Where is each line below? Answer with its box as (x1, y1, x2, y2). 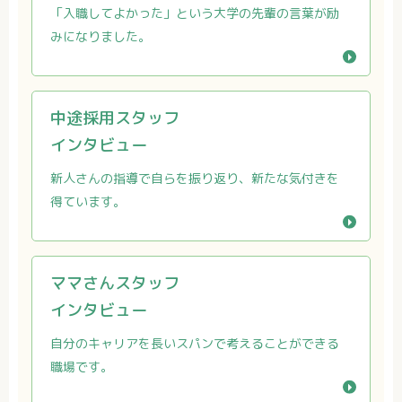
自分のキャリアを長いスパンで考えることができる (50, 335, 339, 352)
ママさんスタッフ (50, 272, 179, 294)
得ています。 (50, 193, 126, 210)
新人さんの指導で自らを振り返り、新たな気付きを (50, 170, 339, 187)
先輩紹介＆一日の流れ (90, 302, 287, 331)
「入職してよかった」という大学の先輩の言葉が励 (50, 4, 339, 22)
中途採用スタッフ (50, 107, 179, 129)
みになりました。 (50, 28, 151, 45)
